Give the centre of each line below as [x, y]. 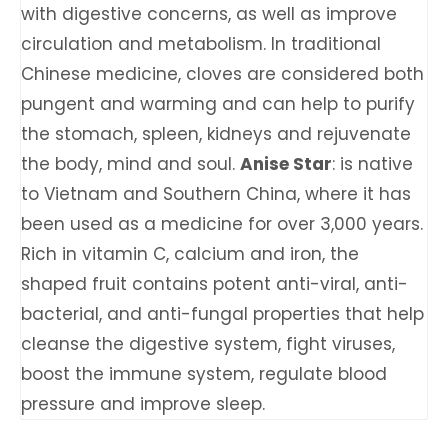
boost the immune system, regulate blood [204, 374]
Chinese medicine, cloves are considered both [222, 74]
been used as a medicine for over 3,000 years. [222, 224]
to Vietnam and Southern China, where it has [216, 194]
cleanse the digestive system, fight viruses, [208, 344]
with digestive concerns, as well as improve [209, 14]
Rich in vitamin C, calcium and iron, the [190, 254]
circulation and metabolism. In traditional [201, 44]
